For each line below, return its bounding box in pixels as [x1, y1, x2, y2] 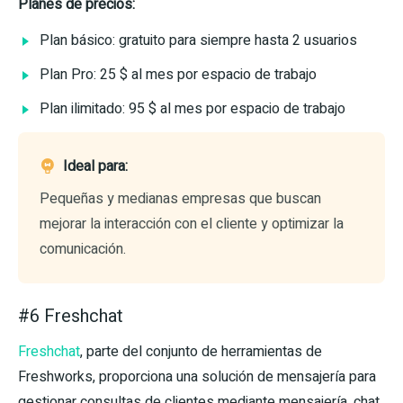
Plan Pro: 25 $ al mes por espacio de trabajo [40, 64, 317, 86]
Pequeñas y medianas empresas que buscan [40, 188, 321, 210]
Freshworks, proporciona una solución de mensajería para [18, 366, 376, 389]
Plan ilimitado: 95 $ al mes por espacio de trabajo [40, 98, 345, 121]
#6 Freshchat [18, 303, 123, 330]
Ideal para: [63, 156, 128, 178]
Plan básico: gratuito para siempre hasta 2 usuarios [40, 30, 357, 52]
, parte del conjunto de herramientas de [80, 341, 322, 363]
